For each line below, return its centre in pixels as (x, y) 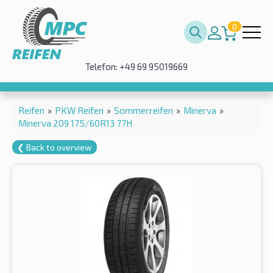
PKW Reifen (79, 110)
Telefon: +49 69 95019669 (136, 66)
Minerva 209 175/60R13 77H (75, 123)
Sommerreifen (144, 110)
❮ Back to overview (55, 147)
